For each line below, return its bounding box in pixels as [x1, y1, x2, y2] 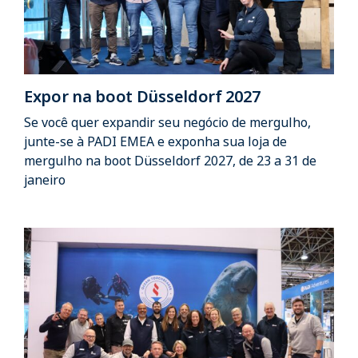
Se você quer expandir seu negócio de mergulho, [24, 113, 311, 132]
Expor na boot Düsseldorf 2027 [24, 86, 261, 108]
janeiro [24, 171, 66, 189]
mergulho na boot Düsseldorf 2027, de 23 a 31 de [24, 152, 316, 170]
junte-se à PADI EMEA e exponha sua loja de [24, 133, 287, 151]
